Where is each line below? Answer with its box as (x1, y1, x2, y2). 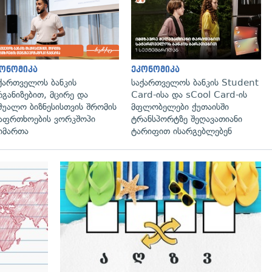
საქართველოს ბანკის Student (131, 77, 259, 89)
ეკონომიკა (131, 65, 180, 75)
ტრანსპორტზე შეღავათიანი (131, 114, 242, 125)
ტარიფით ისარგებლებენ (131, 126, 232, 137)
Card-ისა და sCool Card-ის (131, 89, 247, 101)
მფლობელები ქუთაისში (131, 101, 229, 113)
